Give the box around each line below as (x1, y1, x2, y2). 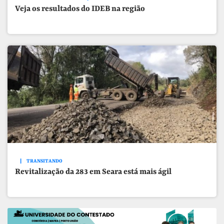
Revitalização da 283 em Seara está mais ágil (15, 167, 172, 177)
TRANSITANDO (26, 158, 63, 164)
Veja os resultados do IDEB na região (15, 4, 145, 14)
